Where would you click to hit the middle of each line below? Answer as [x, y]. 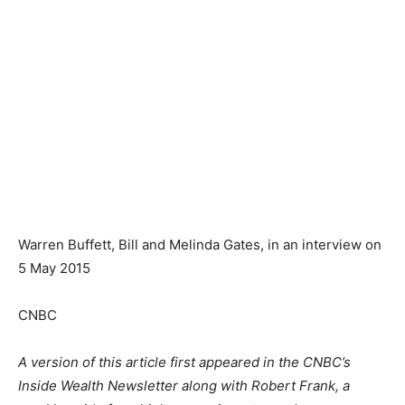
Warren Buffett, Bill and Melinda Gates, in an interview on [200, 244]
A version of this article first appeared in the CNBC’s [184, 362]
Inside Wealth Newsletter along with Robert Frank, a [184, 385]
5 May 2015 [54, 268]
